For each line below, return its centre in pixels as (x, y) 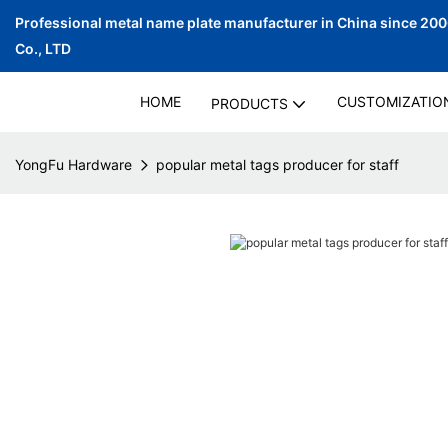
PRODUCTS (249, 103)
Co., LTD (43, 48)
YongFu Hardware (73, 164)
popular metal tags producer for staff (277, 164)
